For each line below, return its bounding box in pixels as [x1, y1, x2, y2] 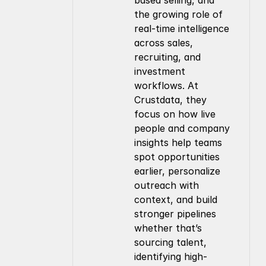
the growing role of [134, 8, 223, 20]
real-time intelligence [134, 23, 229, 34]
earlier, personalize [134, 165, 220, 177]
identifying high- [134, 251, 207, 262]
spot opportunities [134, 151, 220, 163]
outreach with [134, 179, 199, 191]
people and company [134, 122, 230, 134]
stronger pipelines [134, 208, 216, 220]
